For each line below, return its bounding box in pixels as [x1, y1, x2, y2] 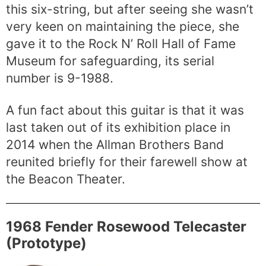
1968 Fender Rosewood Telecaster [6, 217, 246, 235]
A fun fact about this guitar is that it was [6, 103, 244, 118]
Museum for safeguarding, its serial [6, 53, 214, 69]
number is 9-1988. [6, 71, 113, 86]
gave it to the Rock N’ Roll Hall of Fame [6, 36, 236, 52]
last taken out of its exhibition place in [6, 120, 230, 135]
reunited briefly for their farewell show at [6, 154, 248, 170]
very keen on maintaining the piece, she [6, 19, 239, 34]
